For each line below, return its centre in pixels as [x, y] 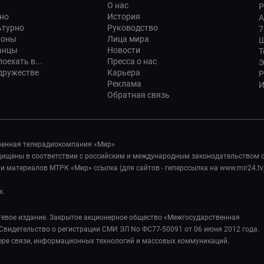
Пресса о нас [132, 61]
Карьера [124, 72]
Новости [124, 50]
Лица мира [128, 39]
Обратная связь [138, 95]
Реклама [124, 84]
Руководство [133, 28]
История [124, 16]
